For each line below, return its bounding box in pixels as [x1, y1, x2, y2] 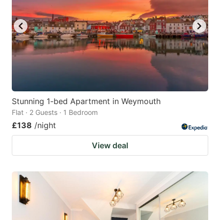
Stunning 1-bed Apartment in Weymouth [12, 96, 161, 107]
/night [34, 120, 56, 131]
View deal [92, 140, 128, 151]
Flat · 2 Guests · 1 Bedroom [12, 108, 98, 117]
